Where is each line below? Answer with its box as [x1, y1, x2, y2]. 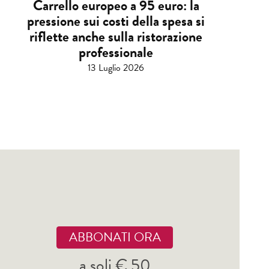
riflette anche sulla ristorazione [29, 26, 202, 48]
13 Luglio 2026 [88, 61, 144, 76]
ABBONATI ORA [68, 228, 161, 247]
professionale [79, 41, 153, 64]
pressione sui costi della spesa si [27, 10, 205, 32]
